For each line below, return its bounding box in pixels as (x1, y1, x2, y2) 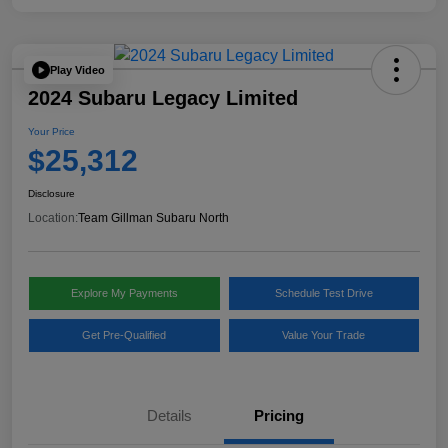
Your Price (28, 126, 75, 138)
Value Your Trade (282, 329, 366, 342)
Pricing (254, 407, 304, 425)
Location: (28, 211, 78, 226)
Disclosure (28, 188, 75, 200)
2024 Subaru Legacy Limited (28, 87, 298, 110)
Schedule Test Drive (274, 287, 373, 300)
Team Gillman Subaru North (78, 211, 229, 226)
